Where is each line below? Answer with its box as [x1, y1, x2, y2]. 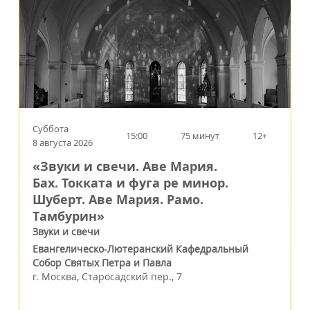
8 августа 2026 [33, 136, 93, 149]
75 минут [181, 129, 219, 142]
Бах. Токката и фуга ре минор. [33, 174, 228, 192]
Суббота [33, 122, 69, 135]
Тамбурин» [33, 207, 104, 225]
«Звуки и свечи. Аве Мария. [33, 157, 217, 175]
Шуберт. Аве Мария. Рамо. [33, 190, 203, 208]
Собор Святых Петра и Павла [33, 255, 172, 269]
